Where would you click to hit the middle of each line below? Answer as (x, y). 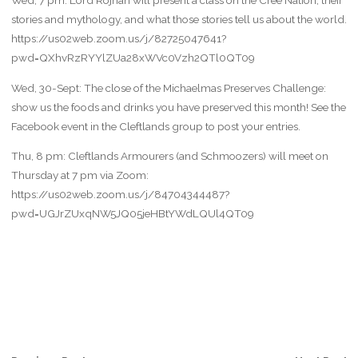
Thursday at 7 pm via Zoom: (80, 175)
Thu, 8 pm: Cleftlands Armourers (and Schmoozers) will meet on (169, 156)
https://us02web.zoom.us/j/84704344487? (120, 195)
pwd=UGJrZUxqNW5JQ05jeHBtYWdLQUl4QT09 (132, 214)
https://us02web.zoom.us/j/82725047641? (118, 39)
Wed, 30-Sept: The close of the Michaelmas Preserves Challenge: (168, 88)
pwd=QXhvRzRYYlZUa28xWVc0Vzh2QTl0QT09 (133, 58)
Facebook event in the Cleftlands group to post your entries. (155, 126)
